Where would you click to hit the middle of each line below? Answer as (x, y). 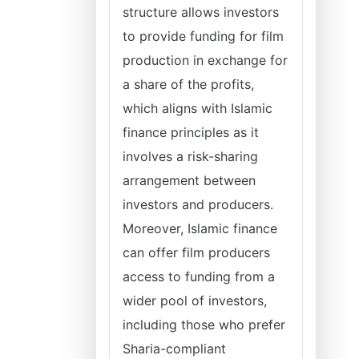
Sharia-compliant (174, 349)
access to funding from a (199, 276)
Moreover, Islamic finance (200, 228)
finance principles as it (191, 132)
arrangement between (189, 180)
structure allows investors (201, 12)
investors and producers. (198, 204)
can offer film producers (196, 252)
